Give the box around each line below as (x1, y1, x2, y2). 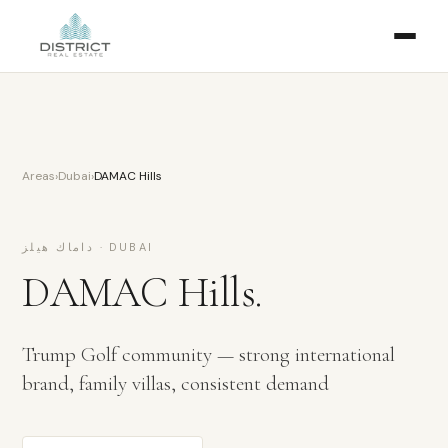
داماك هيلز (22, 240, 95, 254)
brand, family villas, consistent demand (22, 371, 329, 396)
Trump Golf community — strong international (22, 342, 395, 367)
